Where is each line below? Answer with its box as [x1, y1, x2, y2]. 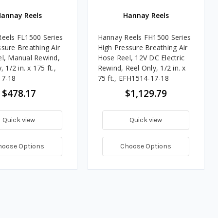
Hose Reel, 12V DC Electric [97, 53, 184, 62]
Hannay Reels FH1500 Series [97, 32, 191, 42]
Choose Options [120, 142, 171, 150]
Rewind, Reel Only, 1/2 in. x [97, 63, 186, 73]
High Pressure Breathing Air [97, 42, 188, 52]
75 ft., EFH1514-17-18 [97, 73, 169, 83]
